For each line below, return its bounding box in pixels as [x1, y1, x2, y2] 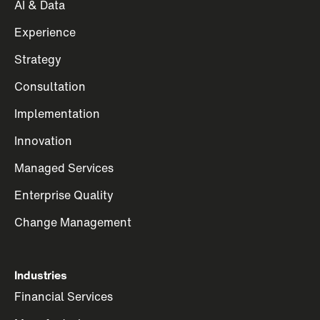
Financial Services [14, 288, 113, 305]
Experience [14, 24, 76, 41]
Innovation [14, 132, 72, 149]
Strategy [14, 51, 61, 68]
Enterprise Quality [14, 186, 114, 204]
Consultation [14, 78, 86, 95]
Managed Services [14, 159, 114, 176]
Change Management [14, 214, 131, 231]
